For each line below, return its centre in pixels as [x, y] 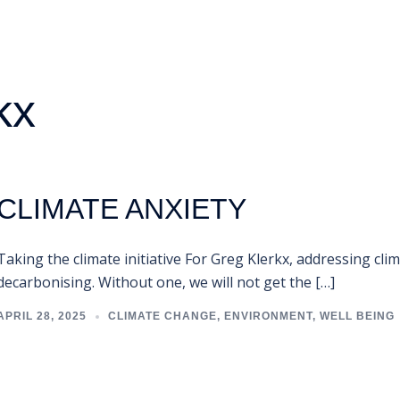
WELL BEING [357, 316]
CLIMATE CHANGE [162, 316]
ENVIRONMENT [268, 316]
